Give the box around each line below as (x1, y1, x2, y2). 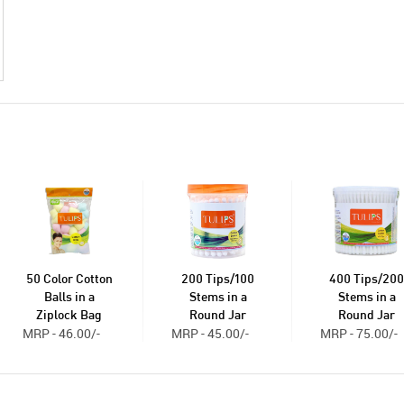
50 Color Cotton (25, 273, 113, 287)
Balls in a (43, 291, 95, 305)
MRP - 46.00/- (23, 325, 100, 343)
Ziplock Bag (36, 309, 102, 323)
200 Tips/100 (181, 273, 254, 287)
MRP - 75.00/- (320, 325, 398, 343)
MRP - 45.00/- (171, 325, 249, 343)
